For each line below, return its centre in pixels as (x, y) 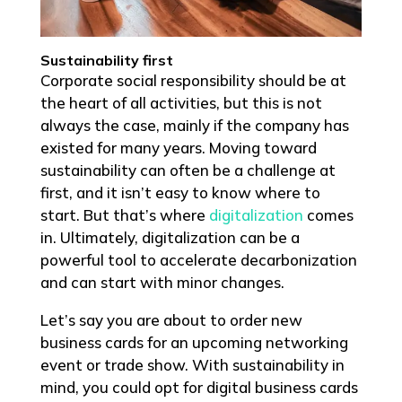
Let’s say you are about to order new (171, 320)
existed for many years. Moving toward (178, 148)
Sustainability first (106, 61)
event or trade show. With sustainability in (192, 365)
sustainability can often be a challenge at (188, 170)
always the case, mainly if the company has (194, 126)
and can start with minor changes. (162, 283)
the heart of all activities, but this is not (181, 103)
